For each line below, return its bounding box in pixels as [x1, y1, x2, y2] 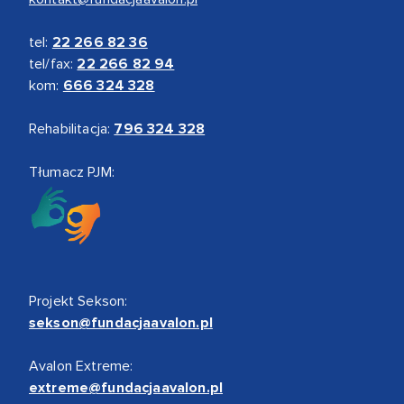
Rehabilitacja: [29, 119, 115, 138]
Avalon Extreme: [29, 356, 133, 375]
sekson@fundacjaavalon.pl [29, 313, 213, 332]
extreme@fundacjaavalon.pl [29, 378, 223, 397]
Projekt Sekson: [29, 291, 128, 310]
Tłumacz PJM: [29, 162, 115, 181]
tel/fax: [29, 54, 78, 73]
